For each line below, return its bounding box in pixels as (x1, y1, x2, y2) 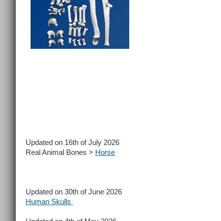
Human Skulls (26, 197, 73, 206)
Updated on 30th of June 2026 (26, 187, 122, 196)
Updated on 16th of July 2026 (26, 138, 119, 147)
